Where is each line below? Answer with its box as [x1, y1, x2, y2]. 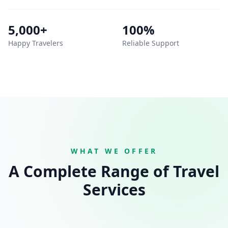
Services [82, 179, 146, 200]
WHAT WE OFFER [70, 146, 158, 156]
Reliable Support [122, 38, 179, 48]
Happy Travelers [8, 38, 63, 48]
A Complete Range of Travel [9, 161, 219, 182]
